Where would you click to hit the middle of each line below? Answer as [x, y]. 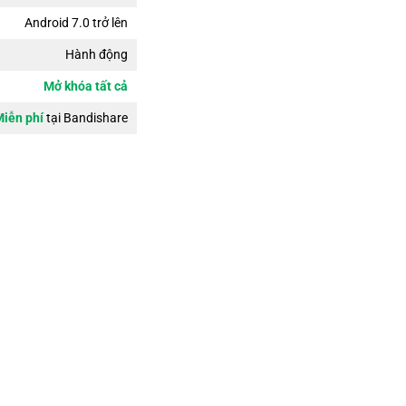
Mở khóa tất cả [86, 86]
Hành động [97, 54]
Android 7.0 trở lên [76, 22]
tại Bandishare [86, 117]
